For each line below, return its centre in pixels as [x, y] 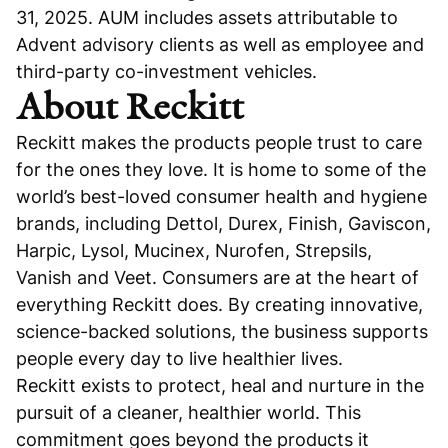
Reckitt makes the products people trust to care [219, 143]
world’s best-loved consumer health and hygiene [221, 197]
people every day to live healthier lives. [179, 359]
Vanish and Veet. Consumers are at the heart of [217, 278]
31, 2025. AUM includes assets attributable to [207, 18]
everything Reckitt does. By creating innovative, [219, 305]
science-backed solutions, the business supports [222, 332]
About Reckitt [130, 107]
